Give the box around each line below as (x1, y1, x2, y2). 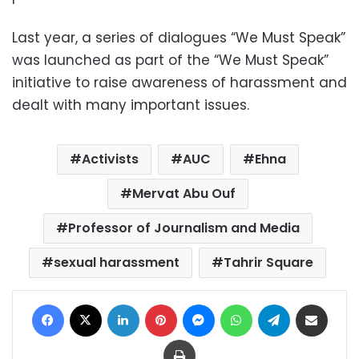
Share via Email (326, 296, 355, 312)
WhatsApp (251, 296, 306, 312)
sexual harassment (54, 253, 179, 272)
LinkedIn (138, 296, 180, 312)
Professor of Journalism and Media (67, 219, 300, 238)
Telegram (288, 296, 341, 312)
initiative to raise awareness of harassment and (12, 73, 347, 93)
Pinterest (175, 296, 222, 312)
